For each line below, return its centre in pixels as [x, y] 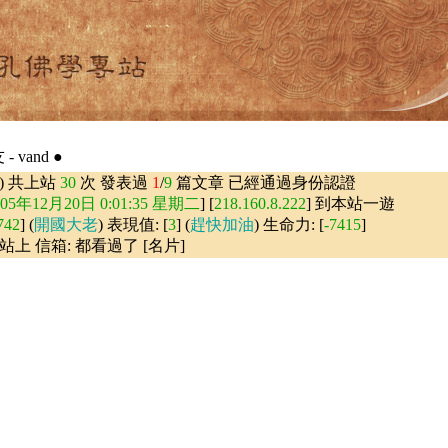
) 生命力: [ [289, 224]
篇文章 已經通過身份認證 [264, 182]
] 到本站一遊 [350, 203]
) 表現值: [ [133, 224]
